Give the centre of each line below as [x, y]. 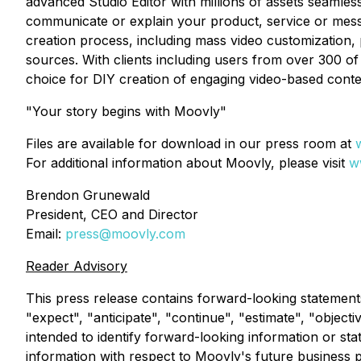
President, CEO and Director [112, 214]
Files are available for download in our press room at [191, 143]
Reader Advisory [77, 266]
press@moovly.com [125, 234]
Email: [46, 234]
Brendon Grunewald [88, 195]
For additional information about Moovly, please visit [187, 163]
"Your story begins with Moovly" [126, 111]
